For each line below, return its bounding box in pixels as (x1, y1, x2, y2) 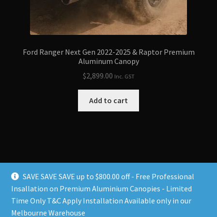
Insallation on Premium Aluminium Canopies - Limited (11, 184, 192, 193)
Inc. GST (114, 73, 135, 80)
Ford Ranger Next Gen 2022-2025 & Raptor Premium (22, 46, 195, 57)
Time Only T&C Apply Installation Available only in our (11, 196, 191, 205)
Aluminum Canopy (78, 56, 139, 66)
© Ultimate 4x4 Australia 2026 (11, 200, 110, 210)
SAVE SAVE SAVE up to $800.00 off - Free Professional (23, 171, 195, 181)
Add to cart (89, 95, 128, 106)
